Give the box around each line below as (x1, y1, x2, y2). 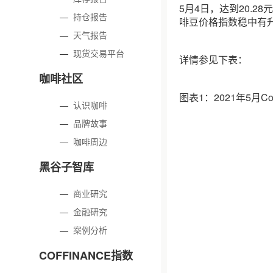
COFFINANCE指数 (39, 247, 133, 263)
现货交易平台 (73, 47, 125, 59)
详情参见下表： (179, 52, 247, 66)
